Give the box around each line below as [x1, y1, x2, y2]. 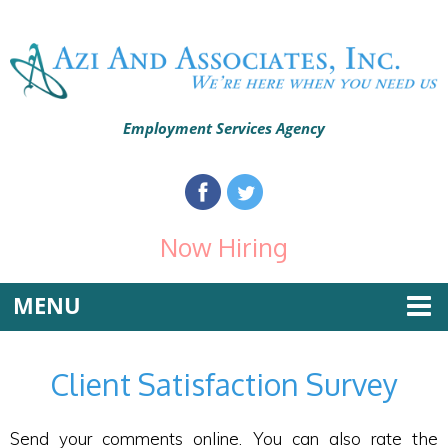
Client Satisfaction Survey [50, 364, 398, 403]
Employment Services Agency [123, 117, 325, 138]
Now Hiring [160, 230, 288, 263]
